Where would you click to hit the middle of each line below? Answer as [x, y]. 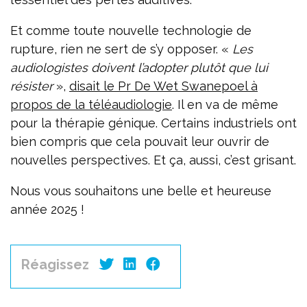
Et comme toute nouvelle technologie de [131, 31]
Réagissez [55, 265]
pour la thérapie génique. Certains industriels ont [153, 123]
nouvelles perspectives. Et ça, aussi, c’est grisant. [153, 160]
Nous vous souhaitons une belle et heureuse [141, 191]
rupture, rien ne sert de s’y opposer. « [121, 49]
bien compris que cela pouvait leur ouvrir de [140, 142]
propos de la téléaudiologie [91, 105]
